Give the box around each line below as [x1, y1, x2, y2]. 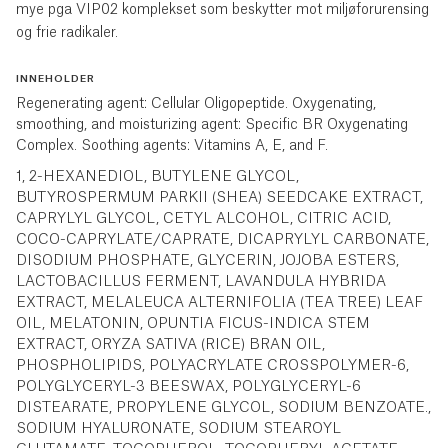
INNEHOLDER [16, 74, 95, 84]
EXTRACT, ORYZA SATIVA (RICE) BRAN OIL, [16, 338, 325, 352]
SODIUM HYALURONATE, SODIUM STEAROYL [16, 422, 341, 436]
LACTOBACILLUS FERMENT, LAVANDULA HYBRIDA [16, 275, 386, 289]
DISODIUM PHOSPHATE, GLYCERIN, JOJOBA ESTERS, [16, 254, 399, 268]
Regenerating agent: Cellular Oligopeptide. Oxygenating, [16, 97, 376, 111]
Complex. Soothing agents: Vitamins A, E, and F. [16, 139, 328, 153]
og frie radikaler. [16, 26, 118, 40]
